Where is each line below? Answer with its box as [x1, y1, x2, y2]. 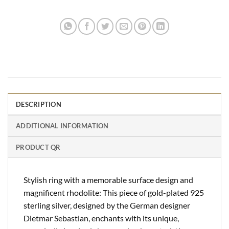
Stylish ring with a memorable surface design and [24, 174, 193, 185]
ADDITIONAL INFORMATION [16, 121, 109, 130]
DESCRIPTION [16, 100, 61, 108]
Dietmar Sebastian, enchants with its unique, [24, 213, 179, 223]
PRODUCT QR [16, 143, 61, 151]
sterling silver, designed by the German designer [24, 200, 190, 210]
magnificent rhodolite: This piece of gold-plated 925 [24, 187, 204, 197]
